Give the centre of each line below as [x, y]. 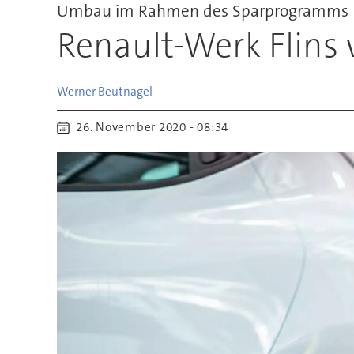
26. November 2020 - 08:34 [156, 128]
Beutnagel [125, 91]
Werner [76, 91]
